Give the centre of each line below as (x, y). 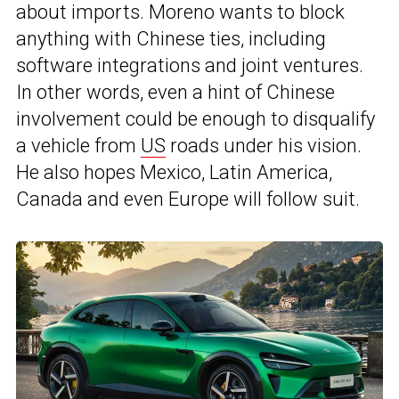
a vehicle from (78, 146)
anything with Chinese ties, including (171, 39)
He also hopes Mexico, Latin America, (174, 173)
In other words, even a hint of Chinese (175, 93)
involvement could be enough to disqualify (195, 119)
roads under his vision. (264, 146)
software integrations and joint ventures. (190, 66)
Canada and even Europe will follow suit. (188, 199)
